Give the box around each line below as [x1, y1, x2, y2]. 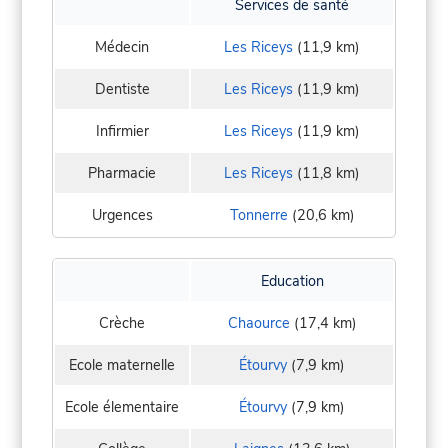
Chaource [227, 313, 290, 334]
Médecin [95, 37, 149, 58]
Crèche [99, 313, 145, 334]
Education [260, 271, 324, 292]
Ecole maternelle [69, 355, 175, 376]
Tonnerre [229, 205, 288, 226]
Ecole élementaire [65, 397, 179, 418]
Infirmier [95, 121, 149, 142]
